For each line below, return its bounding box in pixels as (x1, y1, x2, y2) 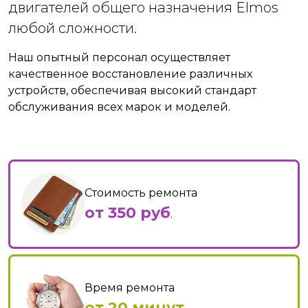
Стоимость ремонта (85, 186, 197, 200)
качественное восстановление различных (8, 67, 252, 81)
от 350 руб (85, 203, 170, 222)
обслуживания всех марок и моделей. (8, 100, 230, 114)
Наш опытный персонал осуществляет (8, 51, 230, 65)
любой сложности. (8, 20, 137, 37)
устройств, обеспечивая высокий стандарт (8, 84, 256, 98)
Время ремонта (85, 281, 175, 295)
